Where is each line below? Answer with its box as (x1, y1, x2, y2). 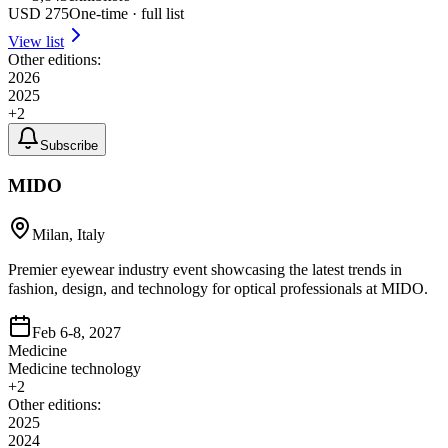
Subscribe (40, 138, 98, 154)
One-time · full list (69, 5, 184, 23)
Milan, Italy (32, 225, 105, 243)
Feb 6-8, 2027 (32, 323, 121, 341)
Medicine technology (8, 359, 141, 377)
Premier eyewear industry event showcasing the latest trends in (8, 260, 402, 278)
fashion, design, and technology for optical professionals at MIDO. (8, 279, 428, 297)
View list (8, 33, 64, 51)
